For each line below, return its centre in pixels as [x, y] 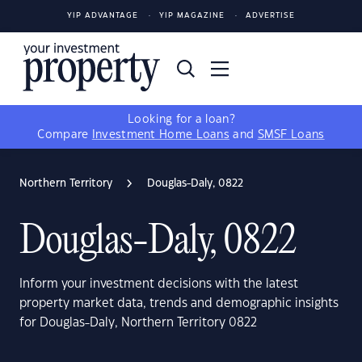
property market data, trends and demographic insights [179, 303]
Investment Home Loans [161, 135]
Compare [65, 135]
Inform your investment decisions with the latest [159, 284]
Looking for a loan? [181, 120]
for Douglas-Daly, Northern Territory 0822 [138, 323]
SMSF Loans [291, 135]
